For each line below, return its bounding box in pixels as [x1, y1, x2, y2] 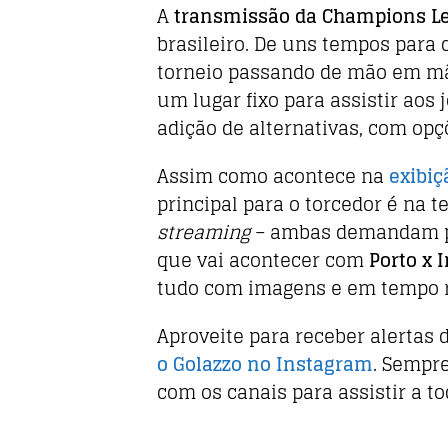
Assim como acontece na [157, 160, 389, 193]
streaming [157, 216, 250, 249]
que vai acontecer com [157, 244, 369, 277]
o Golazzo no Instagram [157, 348, 373, 381]
